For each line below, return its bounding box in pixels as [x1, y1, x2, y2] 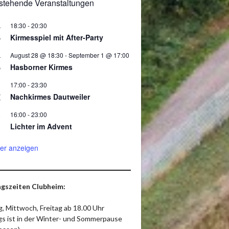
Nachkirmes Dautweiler [10, 91, 90, 102]
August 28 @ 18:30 [10, 51, 63, 60]
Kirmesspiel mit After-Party [10, 32, 103, 43]
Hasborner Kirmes [10, 62, 73, 73]
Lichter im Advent [10, 121, 72, 132]
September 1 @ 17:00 [68, 51, 129, 60]
